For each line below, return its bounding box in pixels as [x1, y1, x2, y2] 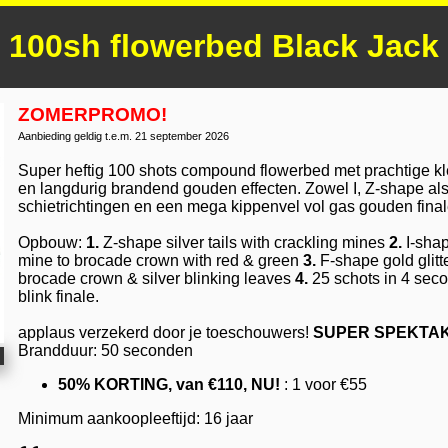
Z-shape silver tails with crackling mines [99, 233, 389, 251]
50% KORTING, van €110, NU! [58, 375, 280, 393]
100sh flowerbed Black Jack [9, 28, 439, 65]
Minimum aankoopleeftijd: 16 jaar [18, 409, 253, 427]
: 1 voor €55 [280, 375, 367, 393]
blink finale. [18, 287, 99, 305]
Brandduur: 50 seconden [18, 341, 193, 359]
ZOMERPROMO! [18, 103, 167, 125]
